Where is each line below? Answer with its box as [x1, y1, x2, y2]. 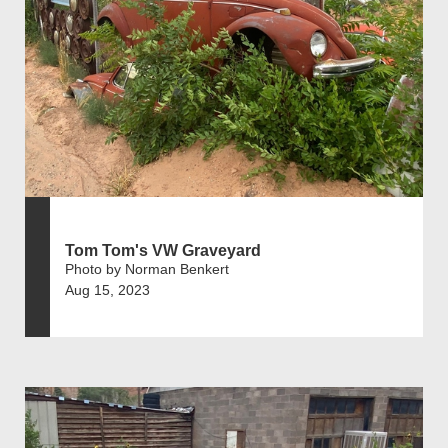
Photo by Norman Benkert [65, 261, 229, 278]
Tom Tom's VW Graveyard [65, 242, 261, 260]
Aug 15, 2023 [65, 282, 150, 299]
